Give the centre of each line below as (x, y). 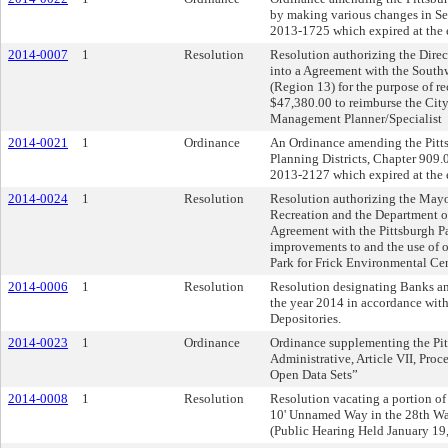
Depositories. (305, 318)
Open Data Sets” (314, 374)
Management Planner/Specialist (356, 118)
